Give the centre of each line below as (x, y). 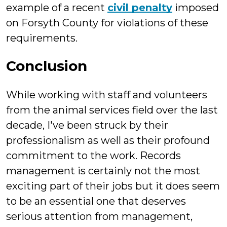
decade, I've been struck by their (87, 125)
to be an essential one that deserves (96, 201)
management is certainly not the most (103, 171)
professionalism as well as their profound (108, 140)
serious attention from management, (99, 216)
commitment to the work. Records (93, 156)
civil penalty (140, 8)
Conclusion (47, 66)
